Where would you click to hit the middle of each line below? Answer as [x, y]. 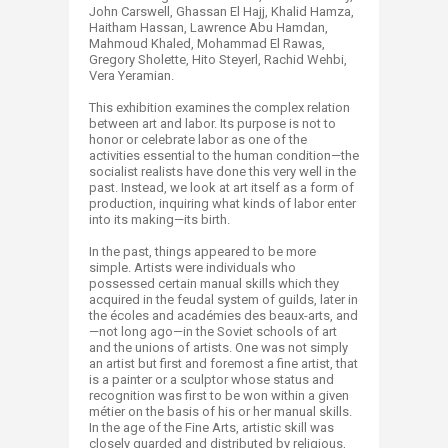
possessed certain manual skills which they [214, 283]
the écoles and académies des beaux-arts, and [223, 315]
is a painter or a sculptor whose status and [211, 379]
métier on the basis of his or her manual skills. [220, 411]
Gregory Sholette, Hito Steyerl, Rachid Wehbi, [218, 59]
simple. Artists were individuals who [192, 267]
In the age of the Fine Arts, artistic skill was [211, 427]
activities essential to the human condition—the [224, 155]
